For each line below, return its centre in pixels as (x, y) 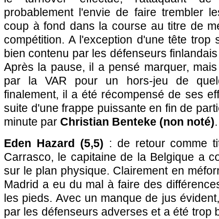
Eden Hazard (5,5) (54, 143)
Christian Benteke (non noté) (137, 122)
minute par (32, 122)
